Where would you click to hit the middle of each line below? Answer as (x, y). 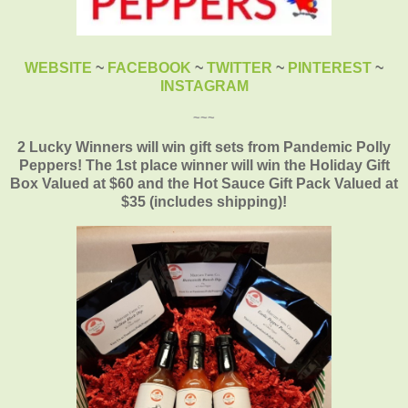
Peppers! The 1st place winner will (138, 166)
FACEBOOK (149, 68)
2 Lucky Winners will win (103, 148)
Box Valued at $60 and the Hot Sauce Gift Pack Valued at (204, 184)
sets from (247, 148)
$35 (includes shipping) (202, 202)
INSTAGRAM (204, 87)
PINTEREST (330, 68)
